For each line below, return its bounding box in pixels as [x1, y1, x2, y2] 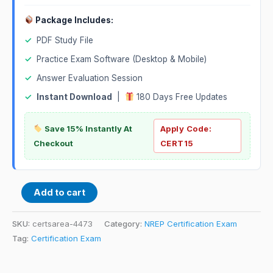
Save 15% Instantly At [42, 123, 132, 133]
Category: [104, 218, 144, 229]
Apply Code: [160, 123, 212, 133]
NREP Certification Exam [144, 218, 237, 229]
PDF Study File [37, 35, 93, 45]
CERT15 [160, 138, 194, 148]
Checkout [34, 138, 73, 148]
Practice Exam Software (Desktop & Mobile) [37, 54, 207, 64]
